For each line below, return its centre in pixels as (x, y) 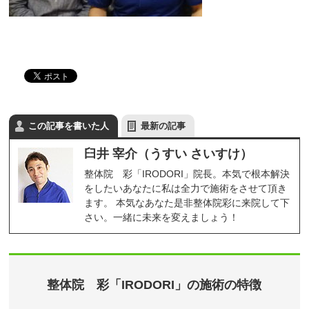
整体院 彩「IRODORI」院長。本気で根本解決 (187, 174)
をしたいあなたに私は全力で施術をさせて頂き (186, 189)
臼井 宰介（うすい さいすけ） (169, 154)
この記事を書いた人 (69, 126)
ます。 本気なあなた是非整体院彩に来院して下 (187, 203)
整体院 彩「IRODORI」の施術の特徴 (154, 285)
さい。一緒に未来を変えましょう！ (162, 218)
